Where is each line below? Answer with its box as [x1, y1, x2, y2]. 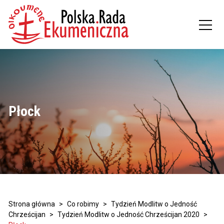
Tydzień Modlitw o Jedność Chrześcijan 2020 [57, 210, 199, 218]
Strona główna [8, 200, 55, 208]
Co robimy [66, 200, 99, 208]
